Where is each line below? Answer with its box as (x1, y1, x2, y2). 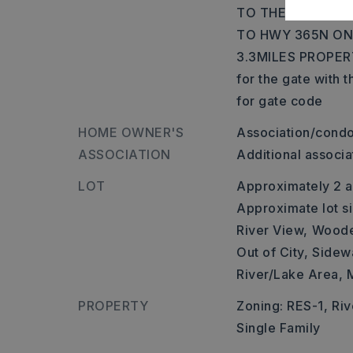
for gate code (236, 93, 323, 109)
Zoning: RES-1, (236, 298, 329, 314)
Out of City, (236, 244, 309, 260)
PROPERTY (78, 298, 148, 314)
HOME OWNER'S (78, 124, 184, 140)
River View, (236, 222, 308, 238)
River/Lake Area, (236, 266, 344, 282)
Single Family (236, 320, 321, 336)
